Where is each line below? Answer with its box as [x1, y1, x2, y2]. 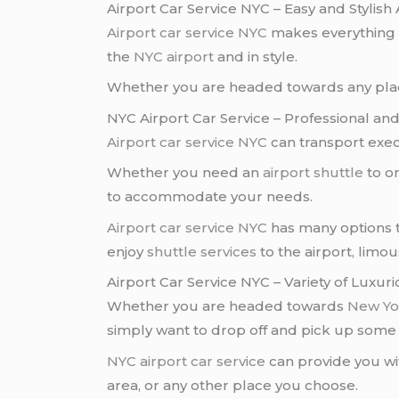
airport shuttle [263, 164, 364, 182]
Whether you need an [107, 164, 264, 182]
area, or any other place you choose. [107, 376, 359, 394]
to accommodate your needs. [107, 188, 313, 206]
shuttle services [147, 242, 257, 260]
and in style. [214, 47, 298, 65]
